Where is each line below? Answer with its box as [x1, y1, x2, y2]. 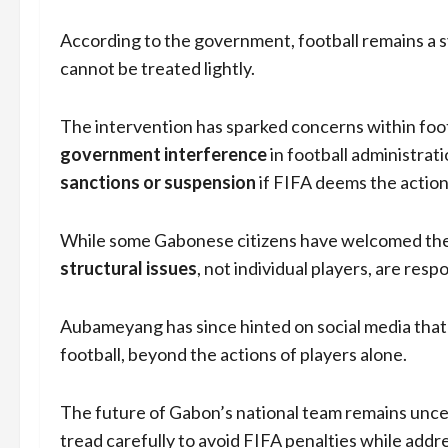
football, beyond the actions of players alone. [60, 343, 407, 366]
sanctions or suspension [60, 171, 256, 194]
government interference [60, 143, 267, 166]
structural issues [60, 257, 197, 280]
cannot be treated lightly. [60, 57, 255, 80]
